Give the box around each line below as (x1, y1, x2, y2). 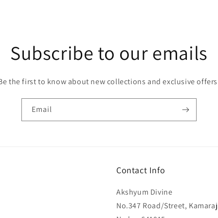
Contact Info (116, 164, 165, 176)
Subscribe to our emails (10, 40, 208, 65)
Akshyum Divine (116, 187, 173, 197)
